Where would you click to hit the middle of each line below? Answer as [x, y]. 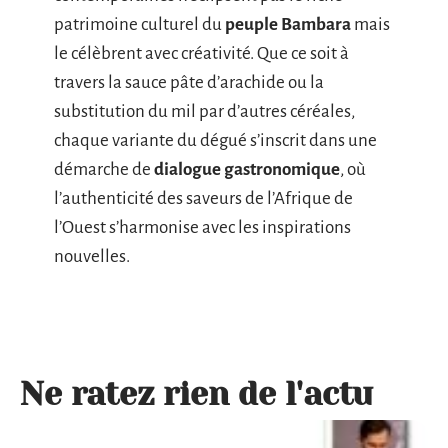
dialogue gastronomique [247, 170]
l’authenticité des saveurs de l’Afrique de [203, 199]
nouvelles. [92, 257]
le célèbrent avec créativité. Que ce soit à [201, 54]
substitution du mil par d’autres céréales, [204, 112]
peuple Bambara [288, 25]
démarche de [104, 170]
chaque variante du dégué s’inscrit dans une [215, 141]
